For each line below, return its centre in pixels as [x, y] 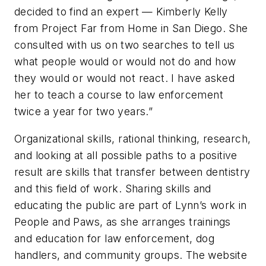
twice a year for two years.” [84, 112]
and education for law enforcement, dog [115, 238]
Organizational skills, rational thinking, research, [133, 138]
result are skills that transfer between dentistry [132, 172]
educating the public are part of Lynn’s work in [131, 205]
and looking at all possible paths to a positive [126, 155]
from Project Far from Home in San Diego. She [131, 28]
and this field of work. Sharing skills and [113, 188]
